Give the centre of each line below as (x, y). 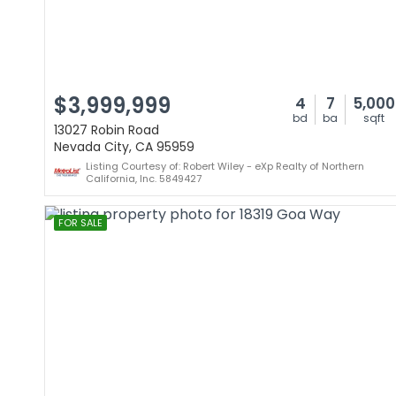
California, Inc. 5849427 (144, 179)
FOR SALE (80, 223)
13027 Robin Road (107, 130)
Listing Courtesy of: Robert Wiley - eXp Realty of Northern (225, 166)
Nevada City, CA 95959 (124, 147)
